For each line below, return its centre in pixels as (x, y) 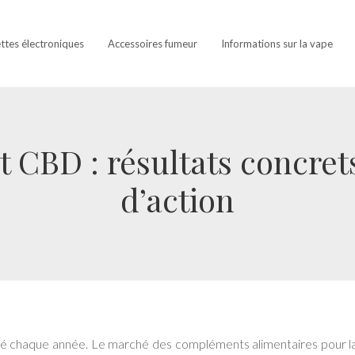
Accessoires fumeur (153, 43)
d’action (177, 199)
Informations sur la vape (277, 43)
